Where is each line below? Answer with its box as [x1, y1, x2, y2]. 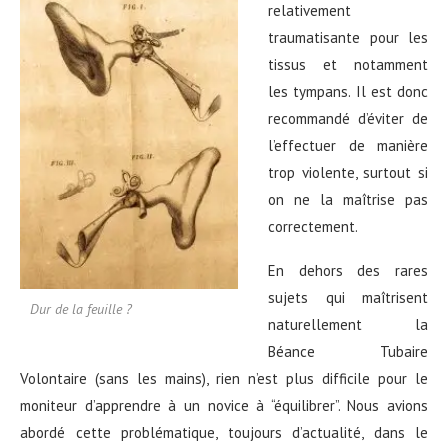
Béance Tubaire [268, 341, 428, 361]
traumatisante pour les [268, 27, 428, 47]
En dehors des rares [268, 260, 428, 280]
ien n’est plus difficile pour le [221, 368, 428, 388]
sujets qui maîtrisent [268, 287, 428, 307]
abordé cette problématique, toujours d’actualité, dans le [20, 422, 428, 442]
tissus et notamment [268, 54, 428, 74]
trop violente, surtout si [268, 162, 428, 182]
